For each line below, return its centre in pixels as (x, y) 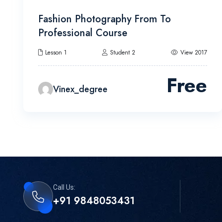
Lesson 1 (56, 53)
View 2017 (194, 53)
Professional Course (83, 33)
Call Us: (64, 188)
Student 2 (123, 53)
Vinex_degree (80, 89)
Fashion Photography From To (105, 19)
